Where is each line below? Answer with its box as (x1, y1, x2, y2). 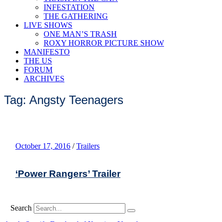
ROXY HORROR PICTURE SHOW (44, 39, 164, 47)
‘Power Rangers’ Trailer (15, 168, 120, 179)
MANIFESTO (24, 48, 70, 56)
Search (10, 203, 32, 212)
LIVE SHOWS (24, 21, 72, 29)
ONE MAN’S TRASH (44, 30, 117, 38)
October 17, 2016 (15, 141, 70, 150)
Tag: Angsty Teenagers (4, 93, 123, 107)
